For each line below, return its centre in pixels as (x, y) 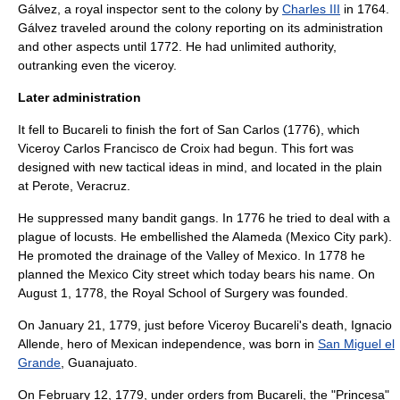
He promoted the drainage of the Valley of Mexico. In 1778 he (192, 255)
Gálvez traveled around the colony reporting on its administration (200, 28)
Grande (39, 362)
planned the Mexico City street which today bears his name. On (196, 274)
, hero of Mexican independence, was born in (189, 344)
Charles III (311, 9)
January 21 (70, 325)
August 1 (43, 293)
